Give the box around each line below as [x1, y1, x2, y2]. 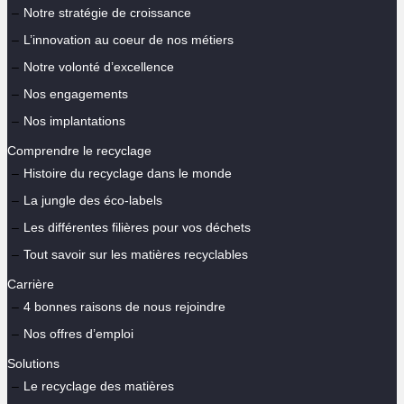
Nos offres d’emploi [23, 326, 133, 341]
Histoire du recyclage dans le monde [23, 165, 232, 180]
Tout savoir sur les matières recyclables [23, 246, 248, 262]
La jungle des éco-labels [23, 192, 162, 207]
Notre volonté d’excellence [23, 59, 174, 74]
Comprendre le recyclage [7, 142, 151, 158]
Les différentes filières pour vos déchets [23, 219, 251, 234]
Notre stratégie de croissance [23, 5, 191, 20]
